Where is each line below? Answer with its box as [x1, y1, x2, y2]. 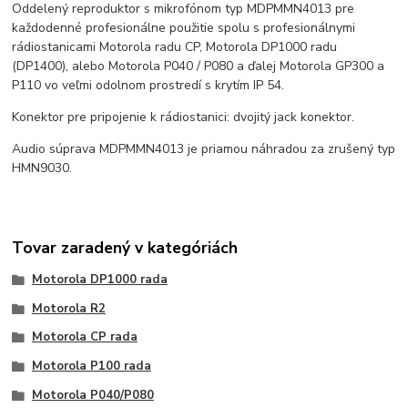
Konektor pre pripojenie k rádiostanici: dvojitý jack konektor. [12, 108, 355, 127]
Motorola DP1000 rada [31, 270, 168, 288]
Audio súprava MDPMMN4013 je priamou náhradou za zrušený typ [12, 140, 396, 158]
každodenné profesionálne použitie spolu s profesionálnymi [12, 19, 356, 37]
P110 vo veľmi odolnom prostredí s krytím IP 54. [12, 76, 285, 95]
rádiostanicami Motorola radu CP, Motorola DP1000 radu [12, 38, 338, 56]
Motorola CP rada [31, 329, 138, 346]
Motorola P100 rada [31, 358, 151, 375]
